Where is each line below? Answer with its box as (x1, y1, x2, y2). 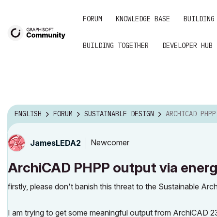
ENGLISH (15, 109, 42, 119)
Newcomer (91, 138, 129, 148)
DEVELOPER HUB (162, 41, 213, 50)
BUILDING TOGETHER (83, 41, 149, 50)
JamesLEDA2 (30, 138, 81, 148)
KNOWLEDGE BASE (116, 15, 170, 23)
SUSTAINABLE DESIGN (84, 109, 154, 119)
